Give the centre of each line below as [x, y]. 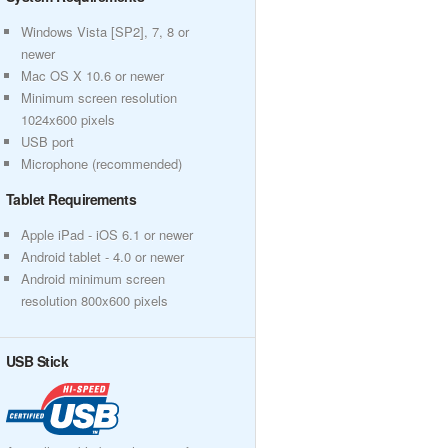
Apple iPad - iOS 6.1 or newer [107, 234]
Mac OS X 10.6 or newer [92, 75]
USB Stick [37, 361]
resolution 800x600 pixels [94, 300]
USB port [47, 141]
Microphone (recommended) [101, 163]
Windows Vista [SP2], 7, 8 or [105, 31]
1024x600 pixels [68, 119]
